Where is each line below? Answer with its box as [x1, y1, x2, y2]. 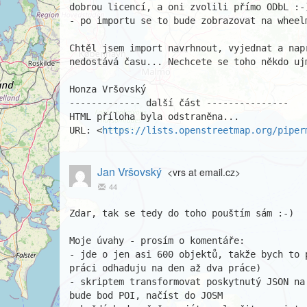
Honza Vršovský [69, 84, 146, 95]
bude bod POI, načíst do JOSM [69, 290, 223, 301]
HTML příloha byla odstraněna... [69, 111, 239, 122]
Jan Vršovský [97, 164, 162, 180]
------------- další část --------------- [69, 97, 288, 108]
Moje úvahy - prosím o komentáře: [69, 235, 245, 246]
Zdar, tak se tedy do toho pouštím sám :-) [69, 208, 294, 219]
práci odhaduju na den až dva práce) [69, 262, 261, 273]
